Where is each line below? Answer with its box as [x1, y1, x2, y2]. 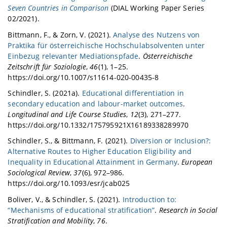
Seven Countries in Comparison [8, 3, 109, 13]
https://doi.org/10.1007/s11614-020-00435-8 [8, 72, 159, 82]
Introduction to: [122, 194, 178, 204]
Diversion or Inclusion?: [130, 136, 211, 146]
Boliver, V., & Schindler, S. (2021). [8, 194, 123, 204]
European [181, 157, 213, 167]
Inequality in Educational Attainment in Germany [8, 157, 177, 167]
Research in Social [159, 205, 218, 215]
